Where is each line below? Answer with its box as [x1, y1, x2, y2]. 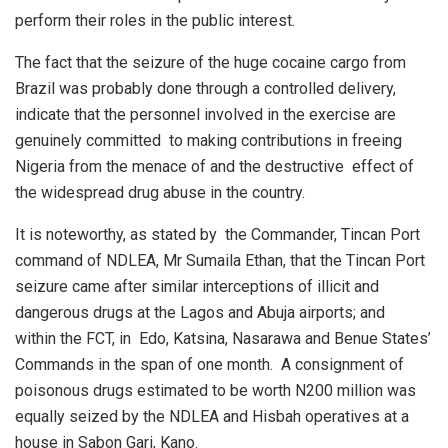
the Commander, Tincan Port [225, 224, 420, 244]
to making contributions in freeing [169, 130, 402, 150]
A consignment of [281, 354, 404, 374]
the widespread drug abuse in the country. [15, 182, 305, 202]
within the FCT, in [15, 328, 131, 348]
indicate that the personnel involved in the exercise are [15, 104, 396, 124]
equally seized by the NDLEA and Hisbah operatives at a [15, 406, 409, 426]
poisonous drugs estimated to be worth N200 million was [15, 380, 416, 400]
